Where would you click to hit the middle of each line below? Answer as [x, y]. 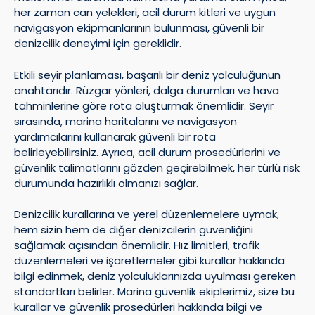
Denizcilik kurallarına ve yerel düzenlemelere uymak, [147, 214]
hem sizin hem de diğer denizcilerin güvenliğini [134, 230]
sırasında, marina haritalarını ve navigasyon [126, 121]
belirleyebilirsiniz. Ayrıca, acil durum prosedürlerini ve [147, 152]
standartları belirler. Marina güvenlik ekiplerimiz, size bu [154, 292]
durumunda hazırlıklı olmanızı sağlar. [106, 183]
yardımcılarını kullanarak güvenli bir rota [115, 136]
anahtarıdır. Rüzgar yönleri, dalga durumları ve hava [147, 90]
